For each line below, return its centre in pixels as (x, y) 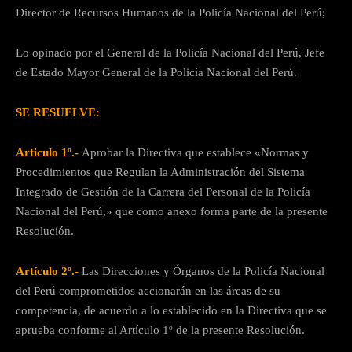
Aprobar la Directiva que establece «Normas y (195, 152)
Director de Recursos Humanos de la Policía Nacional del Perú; (170, 12)
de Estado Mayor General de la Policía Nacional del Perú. (156, 72)
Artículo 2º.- (47, 271)
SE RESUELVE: (58, 112)
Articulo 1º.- (47, 152)
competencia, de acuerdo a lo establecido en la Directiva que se (171, 310)
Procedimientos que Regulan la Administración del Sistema (160, 172)
